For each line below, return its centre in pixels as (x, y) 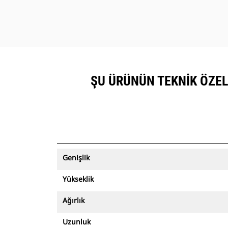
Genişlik (76, 158)
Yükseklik (78, 179)
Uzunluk (77, 222)
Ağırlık (74, 200)
